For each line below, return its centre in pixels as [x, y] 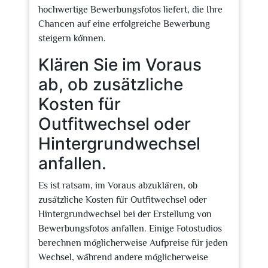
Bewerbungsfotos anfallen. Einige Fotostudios [130, 229]
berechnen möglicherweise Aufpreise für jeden [133, 243]
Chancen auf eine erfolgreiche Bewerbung [124, 24]
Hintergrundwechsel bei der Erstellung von [125, 214]
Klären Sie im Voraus [120, 65]
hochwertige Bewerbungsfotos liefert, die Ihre [130, 10]
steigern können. [72, 38]
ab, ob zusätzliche [111, 84]
